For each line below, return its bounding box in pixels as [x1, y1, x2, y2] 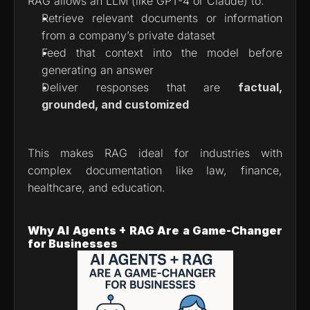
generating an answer [42, 62, 154, 77]
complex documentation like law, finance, [28, 163, 282, 177]
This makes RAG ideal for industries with [28, 145, 282, 160]
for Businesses [28, 236, 118, 250]
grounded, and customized [42, 97, 189, 111]
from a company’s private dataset [42, 28, 215, 42]
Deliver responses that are [42, 80, 238, 94]
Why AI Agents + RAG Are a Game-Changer [28, 223, 282, 237]
